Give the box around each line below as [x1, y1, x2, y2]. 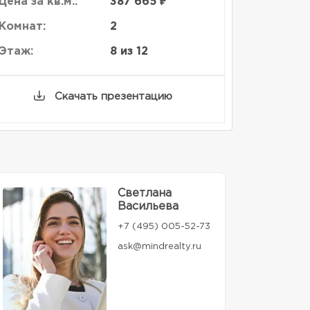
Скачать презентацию [51, 92, 172, 101]
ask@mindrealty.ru [118, 243, 202, 250]
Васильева [118, 201, 179, 212]
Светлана [118, 188, 172, 199]
